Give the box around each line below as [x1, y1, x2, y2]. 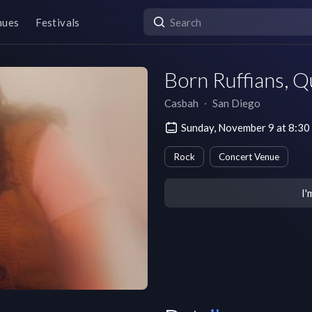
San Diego [212, 97, 260, 109]
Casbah [164, 97, 198, 109]
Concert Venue [219, 151, 279, 162]
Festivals [36, 15, 80, 29]
